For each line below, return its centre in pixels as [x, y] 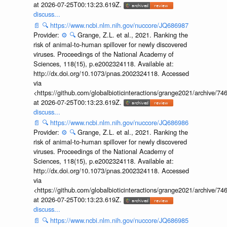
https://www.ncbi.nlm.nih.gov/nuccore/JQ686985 [119, 220]
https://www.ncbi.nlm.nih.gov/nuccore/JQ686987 [119, 25]
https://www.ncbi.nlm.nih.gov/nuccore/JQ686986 [119, 123]
